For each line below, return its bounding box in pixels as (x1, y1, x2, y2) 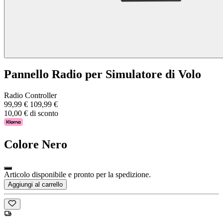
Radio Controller (4, 91, 57, 100)
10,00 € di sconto (4, 109, 58, 118)
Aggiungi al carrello (8, 181, 63, 189)
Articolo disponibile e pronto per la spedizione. (4, 170, 151, 179)
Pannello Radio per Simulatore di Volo (4, 68, 201, 81)
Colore (4, 138, 39, 151)
